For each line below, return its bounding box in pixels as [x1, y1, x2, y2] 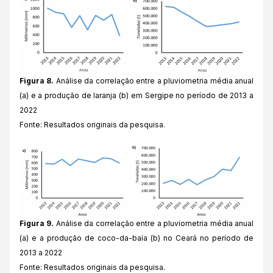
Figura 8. [19, 76, 54, 86]
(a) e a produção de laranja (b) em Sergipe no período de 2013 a [19, 91, 253, 101]
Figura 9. [19, 219, 56, 229]
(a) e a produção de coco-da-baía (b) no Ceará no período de [19, 233, 253, 243]
